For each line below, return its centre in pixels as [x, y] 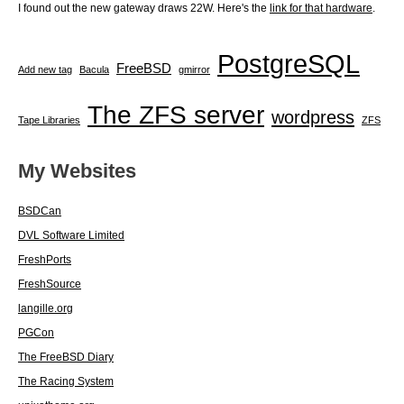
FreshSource [50, 285]
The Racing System [66, 382]
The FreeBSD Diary [66, 358]
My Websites [77, 171]
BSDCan [40, 211]
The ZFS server [176, 115]
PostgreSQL [289, 64]
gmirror [194, 70]
